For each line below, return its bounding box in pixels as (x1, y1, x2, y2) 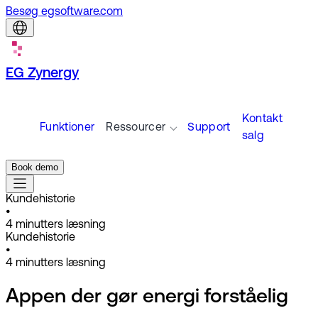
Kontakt (241, 114, 283, 125)
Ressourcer (106, 122, 166, 133)
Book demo (11, 162, 58, 172)
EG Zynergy (6, 67, 79, 81)
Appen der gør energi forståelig (6, 287, 288, 308)
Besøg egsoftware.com (6, 6, 123, 18)
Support (187, 122, 231, 133)
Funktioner (40, 122, 95, 133)
